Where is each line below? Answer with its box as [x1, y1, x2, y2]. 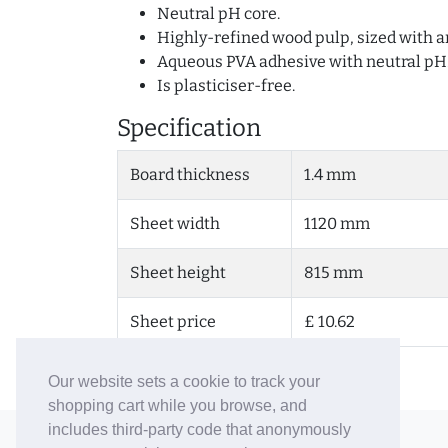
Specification [117, 114, 261, 143]
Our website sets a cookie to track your [48, 373, 320, 391]
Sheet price [130, 312, 216, 332]
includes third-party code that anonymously [48, 421, 351, 439]
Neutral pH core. [157, 4, 280, 24]
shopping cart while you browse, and [48, 397, 307, 415]
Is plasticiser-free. [157, 76, 295, 96]
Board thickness [130, 165, 250, 185]
